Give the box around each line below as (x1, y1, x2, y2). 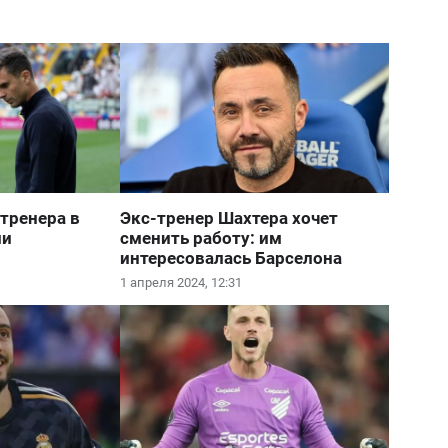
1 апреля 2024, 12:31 (120, 275, 243, 290)
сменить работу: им (120, 228, 283, 248)
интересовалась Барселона (120, 248, 343, 268)
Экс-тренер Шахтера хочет (120, 208, 339, 228)
